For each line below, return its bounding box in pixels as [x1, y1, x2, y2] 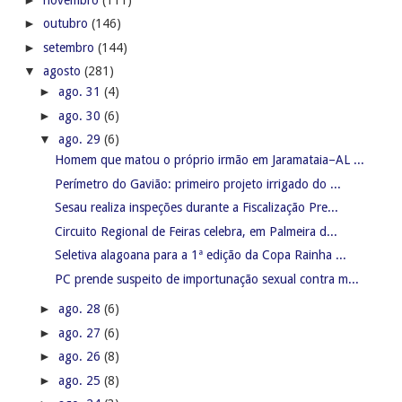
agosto [42, 64, 84, 79]
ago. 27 [57, 325, 104, 340]
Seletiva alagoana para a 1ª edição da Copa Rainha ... [54, 248, 346, 263]
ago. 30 [57, 108, 104, 123]
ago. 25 [57, 372, 104, 388]
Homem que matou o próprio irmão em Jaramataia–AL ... [54, 153, 364, 168]
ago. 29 [57, 132, 104, 147]
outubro [42, 16, 92, 31]
